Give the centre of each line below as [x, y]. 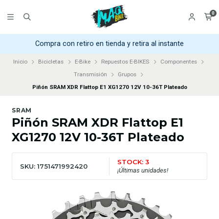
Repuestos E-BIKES [125, 62]
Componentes [178, 62]
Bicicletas [51, 62]
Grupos [127, 75]
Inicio [20, 62]
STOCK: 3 [133, 162]
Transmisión [90, 75]
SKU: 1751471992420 [54, 166]
